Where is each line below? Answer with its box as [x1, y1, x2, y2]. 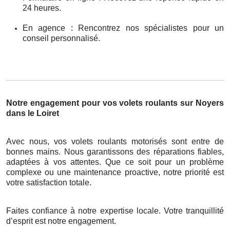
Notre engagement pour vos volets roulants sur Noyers [6, 98, 224, 107]
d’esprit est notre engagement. [6, 216, 116, 225]
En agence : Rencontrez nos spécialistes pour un [23, 23, 224, 32]
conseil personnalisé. [23, 33, 100, 43]
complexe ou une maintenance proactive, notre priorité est [6, 167, 224, 177]
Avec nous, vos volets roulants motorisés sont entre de [6, 137, 224, 146]
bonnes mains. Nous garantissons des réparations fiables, [6, 147, 224, 156]
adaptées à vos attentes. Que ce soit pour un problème [6, 157, 224, 166]
